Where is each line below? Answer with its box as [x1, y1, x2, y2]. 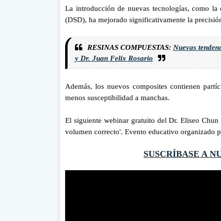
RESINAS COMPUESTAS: [87, 43, 174, 51]
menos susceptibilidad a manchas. [65, 93, 172, 102]
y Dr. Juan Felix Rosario [75, 54, 153, 62]
